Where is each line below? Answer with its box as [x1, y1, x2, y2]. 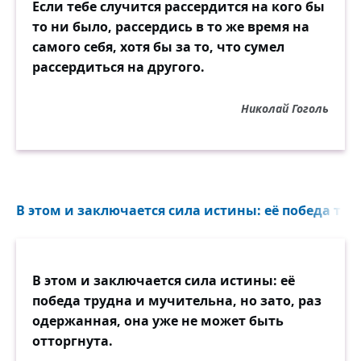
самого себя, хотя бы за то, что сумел [32, 37, 284, 56]
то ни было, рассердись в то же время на [32, 17, 309, 35]
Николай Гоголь [241, 100, 329, 116]
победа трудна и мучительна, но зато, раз [32, 291, 322, 309]
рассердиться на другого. [32, 57, 205, 76]
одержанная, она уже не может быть [32, 311, 284, 330]
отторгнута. [32, 331, 113, 350]
